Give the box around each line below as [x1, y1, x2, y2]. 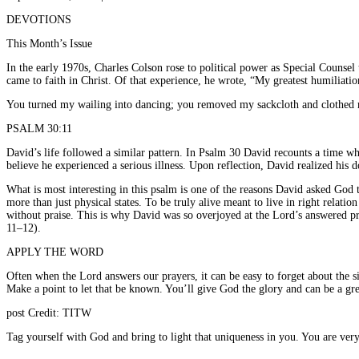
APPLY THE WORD [6, 245, 103, 258]
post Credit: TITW [6, 306, 91, 319]
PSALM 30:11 [6, 122, 72, 135]
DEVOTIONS [6, 13, 71, 26]
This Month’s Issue [6, 37, 92, 50]
